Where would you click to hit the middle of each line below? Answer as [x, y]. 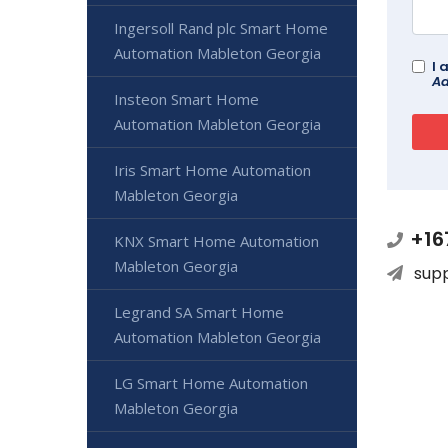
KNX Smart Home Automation [216, 241]
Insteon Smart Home [186, 99]
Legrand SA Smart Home [199, 312]
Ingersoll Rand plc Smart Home [221, 28]
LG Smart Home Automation [211, 383]
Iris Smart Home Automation [212, 170]
